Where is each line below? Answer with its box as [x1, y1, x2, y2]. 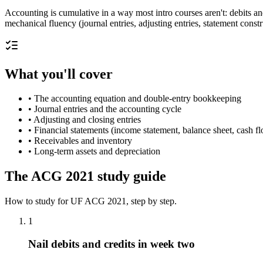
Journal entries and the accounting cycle [34, 104, 181, 114]
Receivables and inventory [34, 136, 132, 146]
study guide [94, 168, 166, 184]
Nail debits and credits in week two [28, 237, 195, 250]
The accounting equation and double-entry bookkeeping [34, 93, 241, 104]
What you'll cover [5, 66, 113, 82]
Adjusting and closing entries [33, 114, 141, 125]
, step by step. [126, 196, 177, 207]
